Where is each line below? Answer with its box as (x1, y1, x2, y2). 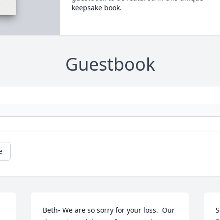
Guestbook (65, 52, 155, 77)
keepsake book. (71, 3, 122, 12)
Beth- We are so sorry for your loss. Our (43, 205, 175, 215)
